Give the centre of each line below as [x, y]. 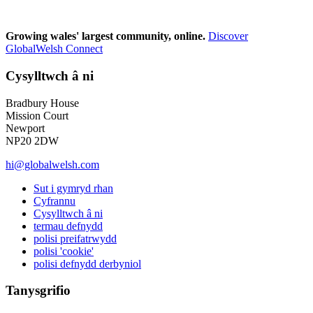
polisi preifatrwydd [75, 238]
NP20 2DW [32, 140]
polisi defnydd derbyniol [87, 263]
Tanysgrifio [38, 291]
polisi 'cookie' [64, 251]
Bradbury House [42, 103]
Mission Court [37, 115]
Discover [228, 36]
